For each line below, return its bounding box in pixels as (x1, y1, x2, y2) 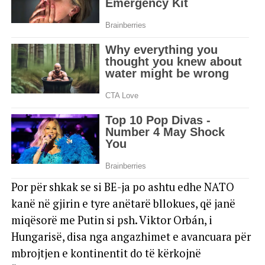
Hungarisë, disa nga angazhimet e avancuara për (11, 230, 251, 244)
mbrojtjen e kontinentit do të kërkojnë (11, 246, 201, 260)
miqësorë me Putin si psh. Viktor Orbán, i (11, 213, 212, 227)
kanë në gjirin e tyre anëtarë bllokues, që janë (11, 196, 235, 211)
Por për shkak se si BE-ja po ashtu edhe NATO (11, 180, 234, 194)
